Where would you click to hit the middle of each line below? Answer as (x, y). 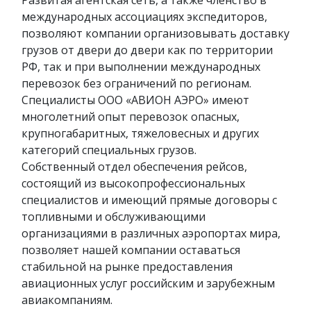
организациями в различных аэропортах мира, (151, 233)
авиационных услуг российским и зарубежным (148, 283)
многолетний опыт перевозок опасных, (131, 116)
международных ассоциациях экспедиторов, (144, 16)
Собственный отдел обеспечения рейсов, (134, 166)
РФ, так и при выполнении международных (141, 66)
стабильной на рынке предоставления (127, 266)
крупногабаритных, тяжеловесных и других (140, 133)
